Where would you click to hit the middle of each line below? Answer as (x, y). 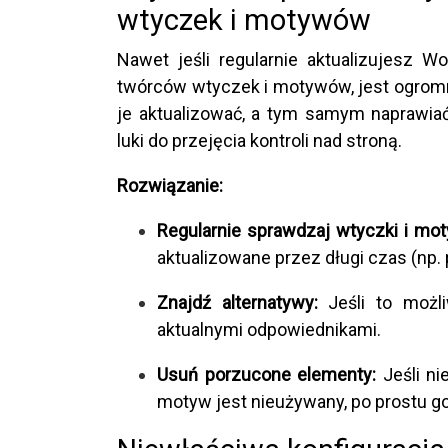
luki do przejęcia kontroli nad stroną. (259, 140)
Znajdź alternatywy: (237, 302)
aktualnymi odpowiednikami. (269, 329)
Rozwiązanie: (170, 185)
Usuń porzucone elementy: (267, 374)
